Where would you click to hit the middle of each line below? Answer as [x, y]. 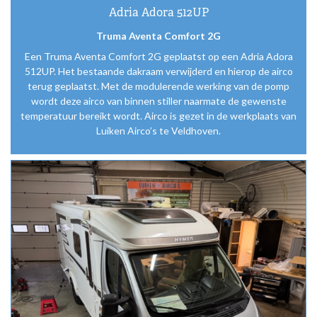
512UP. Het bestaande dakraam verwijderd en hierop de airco [158, 71]
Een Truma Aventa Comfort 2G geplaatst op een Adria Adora [158, 56]
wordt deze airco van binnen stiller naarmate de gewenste [158, 100]
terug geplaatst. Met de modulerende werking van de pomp [158, 86]
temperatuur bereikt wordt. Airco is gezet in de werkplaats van [158, 115]
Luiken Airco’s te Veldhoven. [158, 130]
